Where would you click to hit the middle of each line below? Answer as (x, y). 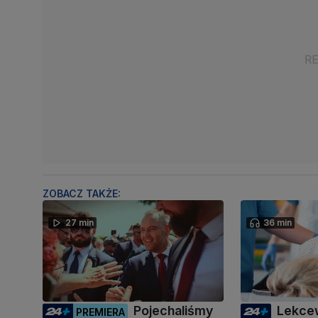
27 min (79, 222)
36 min (278, 222)
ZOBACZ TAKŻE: (82, 193)
